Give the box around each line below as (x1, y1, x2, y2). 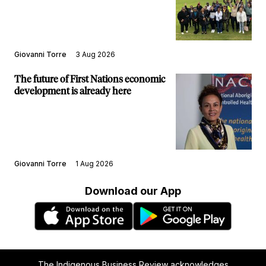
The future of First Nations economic (14, 74, 165, 84)
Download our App (85, 184, 181, 197)
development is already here (14, 86, 131, 96)
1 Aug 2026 (75, 159, 113, 168)
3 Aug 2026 (75, 49, 115, 59)
